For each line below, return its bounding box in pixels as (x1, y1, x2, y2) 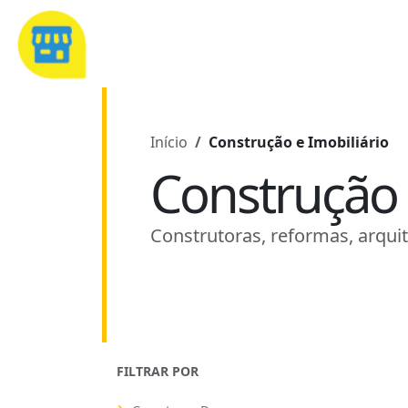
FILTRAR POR (117, 362, 199, 380)
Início (150, 132, 188, 152)
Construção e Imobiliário (209, 132, 389, 152)
